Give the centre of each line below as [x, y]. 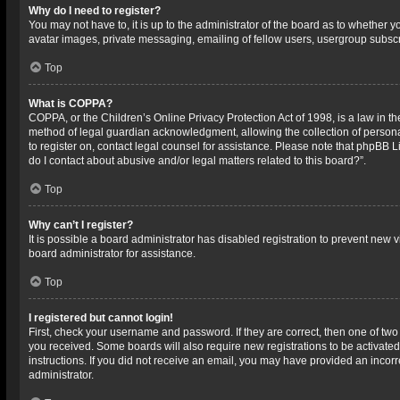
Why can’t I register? [81, 225]
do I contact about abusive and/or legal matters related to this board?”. [197, 161]
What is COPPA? [71, 104]
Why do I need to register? [95, 11]
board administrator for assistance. [112, 254]
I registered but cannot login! [101, 318]
